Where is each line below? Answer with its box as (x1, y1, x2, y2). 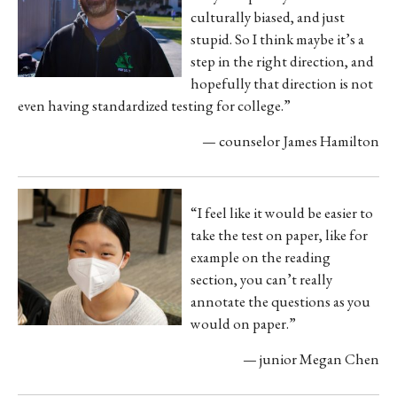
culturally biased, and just (190, 7, 345, 27)
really (296, 269, 332, 290)
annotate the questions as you (190, 292, 370, 312)
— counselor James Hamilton (202, 131, 380, 152)
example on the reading (190, 247, 331, 268)
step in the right (190, 51, 290, 72)
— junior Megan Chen (243, 349, 380, 370)
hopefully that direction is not (190, 74, 373, 94)
